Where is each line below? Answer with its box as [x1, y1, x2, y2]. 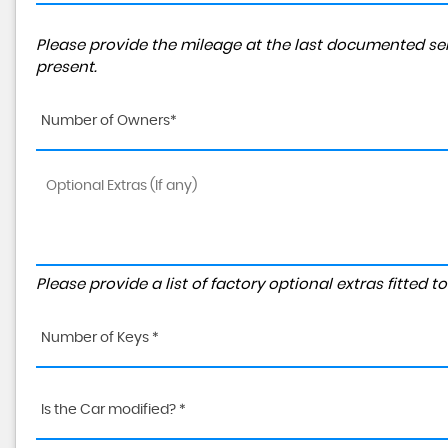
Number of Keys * [41, 331, 159, 345]
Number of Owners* [41, 114, 177, 128]
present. [36, 60, 97, 75]
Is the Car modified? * [41, 403, 186, 417]
